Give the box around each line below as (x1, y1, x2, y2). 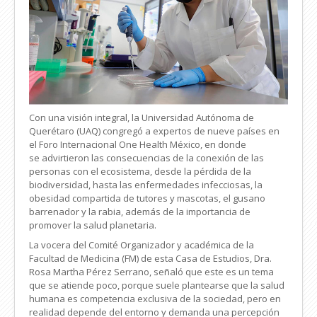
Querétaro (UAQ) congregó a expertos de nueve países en (29, 124, 279, 137)
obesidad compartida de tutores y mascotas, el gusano (29, 191, 265, 204)
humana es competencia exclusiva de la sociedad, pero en (29, 292, 281, 305)
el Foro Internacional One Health (29, 137, 170, 151)
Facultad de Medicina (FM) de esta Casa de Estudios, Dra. (29, 251, 272, 265)
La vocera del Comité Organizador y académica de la (29, 238, 254, 251)
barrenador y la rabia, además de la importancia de (29, 204, 250, 218)
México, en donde (170, 137, 246, 151)
